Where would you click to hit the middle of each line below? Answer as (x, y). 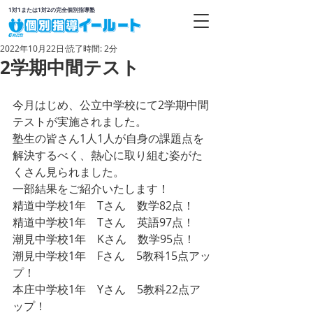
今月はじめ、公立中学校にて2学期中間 (111, 105)
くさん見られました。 (68, 172)
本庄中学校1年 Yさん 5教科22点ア (107, 289)
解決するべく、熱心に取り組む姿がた (108, 155)
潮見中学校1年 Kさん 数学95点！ (109, 239)
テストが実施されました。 (80, 122)
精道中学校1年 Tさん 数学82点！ (103, 205)
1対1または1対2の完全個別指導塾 (52, 10)
